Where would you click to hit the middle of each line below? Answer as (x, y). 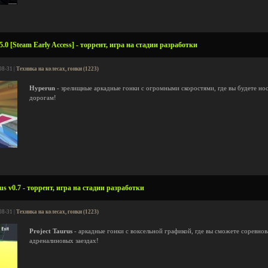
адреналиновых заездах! (64, 241)
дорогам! (43, 98)
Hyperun (42, 88)
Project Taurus (51, 231)
